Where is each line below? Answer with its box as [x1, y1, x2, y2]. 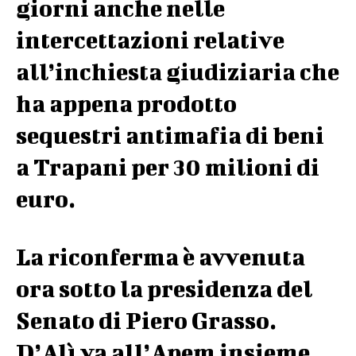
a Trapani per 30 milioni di [16, 153, 319, 180]
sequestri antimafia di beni [16, 122, 324, 149]
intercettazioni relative [16, 26, 284, 53]
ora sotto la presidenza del [16, 275, 312, 302]
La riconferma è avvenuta [16, 243, 305, 270]
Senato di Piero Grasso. [16, 307, 277, 334]
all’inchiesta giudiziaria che [16, 58, 339, 85]
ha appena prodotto [16, 90, 237, 117]
